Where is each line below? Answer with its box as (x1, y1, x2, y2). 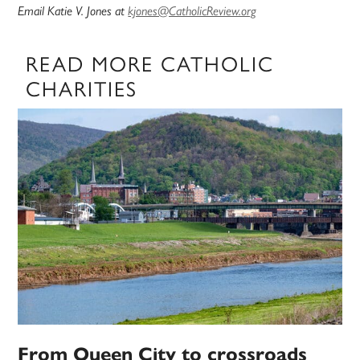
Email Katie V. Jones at (18, 3, 129, 19)
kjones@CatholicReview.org (128, 3, 257, 19)
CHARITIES (26, 72, 138, 104)
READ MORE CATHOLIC (26, 47, 275, 79)
